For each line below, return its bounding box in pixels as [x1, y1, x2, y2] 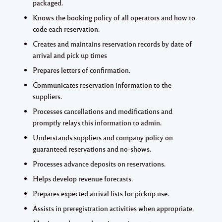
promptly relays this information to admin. [33, 117, 162, 127]
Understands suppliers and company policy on [33, 132, 173, 142]
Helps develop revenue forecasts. [33, 173, 133, 183]
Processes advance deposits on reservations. [33, 159, 166, 168]
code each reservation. [33, 24, 100, 33]
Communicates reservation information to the [33, 80, 171, 89]
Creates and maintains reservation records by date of [33, 39, 192, 48]
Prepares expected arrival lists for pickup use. [33, 188, 169, 198]
